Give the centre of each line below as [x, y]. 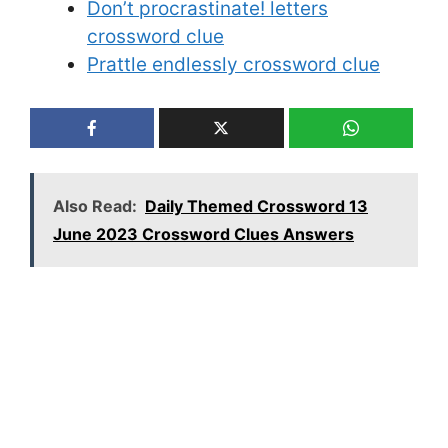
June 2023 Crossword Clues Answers [203, 233]
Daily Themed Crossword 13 [256, 205]
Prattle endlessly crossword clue [233, 65]
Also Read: [95, 205]
